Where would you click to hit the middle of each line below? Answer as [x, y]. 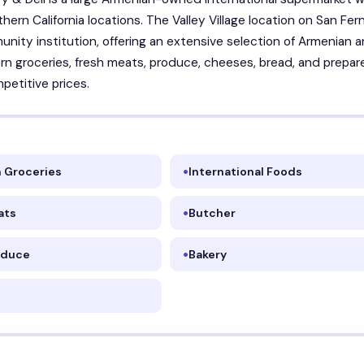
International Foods [245, 172]
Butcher [212, 213]
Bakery [207, 255]
